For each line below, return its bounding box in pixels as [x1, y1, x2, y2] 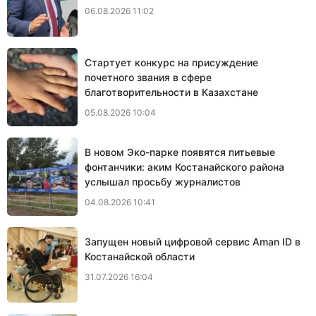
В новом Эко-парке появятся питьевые [85, 145, 275, 158]
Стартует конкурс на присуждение [85, 56, 258, 68]
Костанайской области [85, 250, 195, 262]
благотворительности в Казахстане [85, 85, 258, 98]
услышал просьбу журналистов [85, 175, 241, 188]
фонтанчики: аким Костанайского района [85, 160, 284, 173]
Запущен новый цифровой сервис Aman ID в [85, 235, 300, 248]
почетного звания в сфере [85, 71, 212, 83]
